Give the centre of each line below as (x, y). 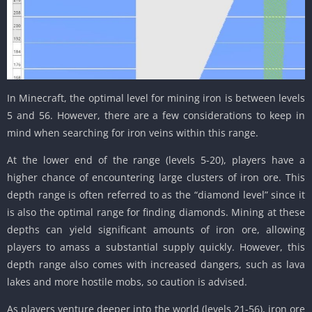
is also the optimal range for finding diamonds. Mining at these (156, 212)
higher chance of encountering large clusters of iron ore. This (156, 178)
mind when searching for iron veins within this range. (133, 133)
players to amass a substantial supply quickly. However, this (156, 247)
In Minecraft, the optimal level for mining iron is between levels (156, 98)
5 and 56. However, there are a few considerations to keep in (156, 116)
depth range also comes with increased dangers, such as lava (156, 265)
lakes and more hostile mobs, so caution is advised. (127, 282)
